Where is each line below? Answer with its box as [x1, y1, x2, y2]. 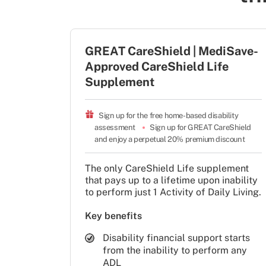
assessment [94, 122, 135, 132]
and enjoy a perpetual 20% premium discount [94, 134, 245, 144]
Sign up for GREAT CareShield [150, 122, 253, 132]
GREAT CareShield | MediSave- [85, 43, 258, 58]
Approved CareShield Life [85, 59, 229, 74]
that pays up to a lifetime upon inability [85, 174, 258, 186]
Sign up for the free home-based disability [99, 110, 240, 120]
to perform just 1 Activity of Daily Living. [85, 186, 261, 198]
